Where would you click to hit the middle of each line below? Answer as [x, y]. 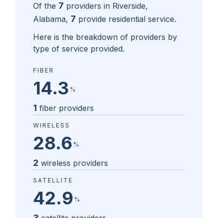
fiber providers [67, 108]
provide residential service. [127, 19]
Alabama [49, 19]
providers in [89, 6]
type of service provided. [79, 49]
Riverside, [130, 6]
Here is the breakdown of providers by [105, 37]
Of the [45, 6]
